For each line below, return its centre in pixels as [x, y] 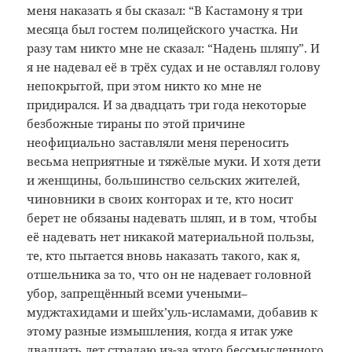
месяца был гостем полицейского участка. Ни [163, 29]
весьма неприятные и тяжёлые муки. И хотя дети [174, 161]
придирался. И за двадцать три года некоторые [167, 105]
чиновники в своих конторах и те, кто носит [160, 199]
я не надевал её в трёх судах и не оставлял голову [174, 67]
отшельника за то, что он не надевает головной [169, 275]
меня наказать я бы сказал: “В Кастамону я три [165, 11]
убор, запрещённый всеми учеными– [137, 293]
